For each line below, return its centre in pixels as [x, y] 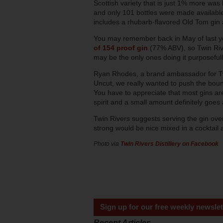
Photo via [107, 144]
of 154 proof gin [121, 48]
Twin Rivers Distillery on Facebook [169, 144]
